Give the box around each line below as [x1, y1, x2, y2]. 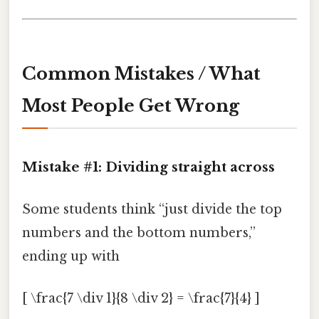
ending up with [22, 249, 120, 265]
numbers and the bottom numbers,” [22, 225, 256, 241]
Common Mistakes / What [22, 63, 261, 85]
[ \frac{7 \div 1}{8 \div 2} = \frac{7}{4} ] [22, 291, 260, 307]
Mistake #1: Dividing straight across [22, 158, 275, 175]
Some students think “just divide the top [22, 202, 282, 218]
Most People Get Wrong [22, 95, 239, 117]
